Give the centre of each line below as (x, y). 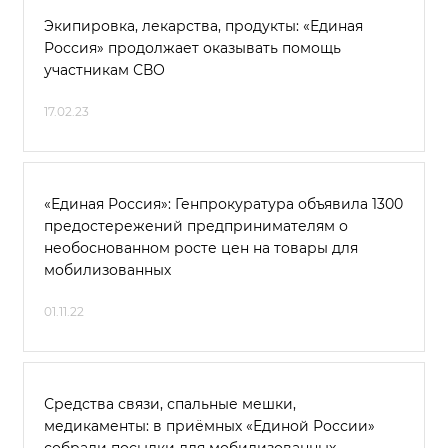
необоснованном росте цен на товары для (201, 248)
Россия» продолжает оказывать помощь (192, 48)
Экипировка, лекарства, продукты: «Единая (203, 26)
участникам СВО (104, 70)
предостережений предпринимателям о (196, 226)
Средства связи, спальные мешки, (170, 404)
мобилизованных (107, 270)
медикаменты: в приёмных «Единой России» (209, 426)
